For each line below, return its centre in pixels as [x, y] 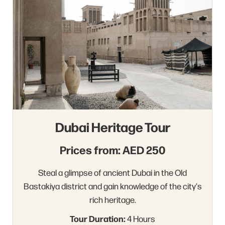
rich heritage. [113, 199]
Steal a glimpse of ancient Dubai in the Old [113, 172]
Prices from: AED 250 [113, 149]
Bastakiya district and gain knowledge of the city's [113, 186]
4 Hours [140, 218]
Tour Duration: [98, 218]
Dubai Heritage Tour [113, 127]
